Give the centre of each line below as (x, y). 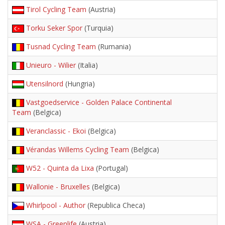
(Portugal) (111, 168)
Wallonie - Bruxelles (58, 187)
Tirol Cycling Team (56, 9)
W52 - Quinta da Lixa (60, 168)
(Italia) (87, 65)
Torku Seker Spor (54, 28)
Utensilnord (45, 84)
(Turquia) (98, 28)
